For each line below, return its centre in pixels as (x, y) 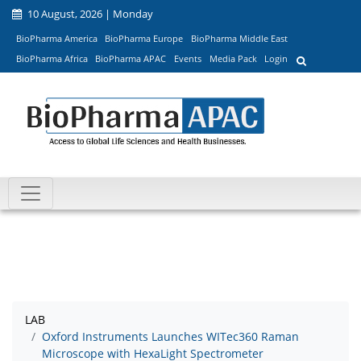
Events (187, 59)
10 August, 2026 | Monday (89, 14)
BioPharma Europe (144, 38)
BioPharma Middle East (239, 38)
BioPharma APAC (131, 59)
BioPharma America (56, 38)
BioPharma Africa (52, 59)
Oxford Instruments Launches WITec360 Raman (170, 337)
